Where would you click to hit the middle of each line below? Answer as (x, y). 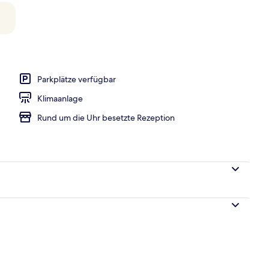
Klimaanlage (60, 98)
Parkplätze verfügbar (77, 79)
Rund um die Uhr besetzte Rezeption (106, 117)
